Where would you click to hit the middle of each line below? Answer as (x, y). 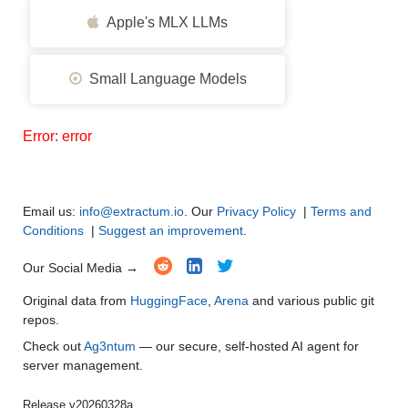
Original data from (76, 301)
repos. (41, 320)
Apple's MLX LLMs (163, 22)
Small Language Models (164, 79)
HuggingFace (169, 301)
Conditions (53, 230)
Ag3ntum (110, 346)
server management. (83, 365)
